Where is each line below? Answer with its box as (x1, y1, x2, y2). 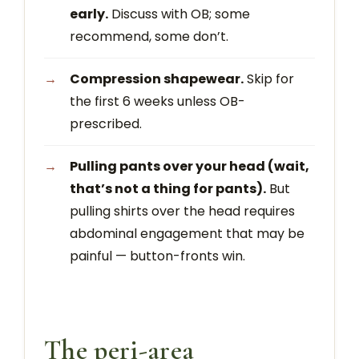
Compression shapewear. (70, 69, 244, 88)
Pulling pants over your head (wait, (70, 156, 309, 175)
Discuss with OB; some (108, 4, 250, 23)
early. (70, 4, 108, 23)
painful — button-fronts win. (70, 246, 245, 265)
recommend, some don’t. (70, 26, 228, 46)
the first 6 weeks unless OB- (70, 91, 245, 111)
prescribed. (70, 114, 142, 133)
